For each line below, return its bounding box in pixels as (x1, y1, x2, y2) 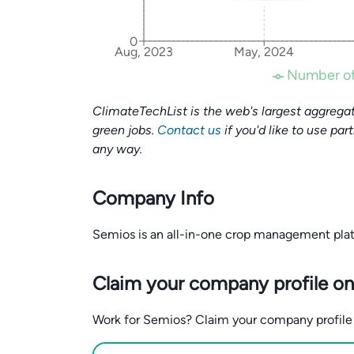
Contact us (157, 122, 221, 137)
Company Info (92, 186, 214, 209)
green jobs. (92, 122, 157, 137)
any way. (92, 141, 142, 156)
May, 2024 (234, 44, 295, 60)
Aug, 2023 (115, 44, 173, 60)
